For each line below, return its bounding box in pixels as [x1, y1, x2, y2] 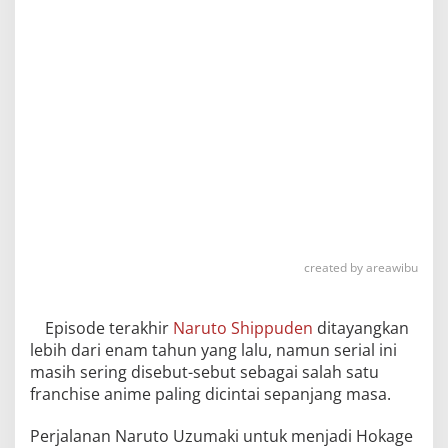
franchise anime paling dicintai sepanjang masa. [30, 383, 391, 405]
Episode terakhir [45, 317, 169, 339]
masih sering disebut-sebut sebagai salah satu [30, 361, 379, 383]
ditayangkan [313, 317, 409, 339]
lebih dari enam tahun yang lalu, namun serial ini [30, 339, 397, 361]
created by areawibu [304, 259, 418, 276]
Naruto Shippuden [169, 317, 313, 339]
